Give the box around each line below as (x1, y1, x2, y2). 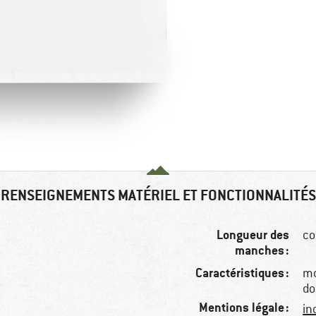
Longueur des (217, 226, 290, 243)
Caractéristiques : (195, 265, 290, 281)
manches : (235, 242, 290, 259)
